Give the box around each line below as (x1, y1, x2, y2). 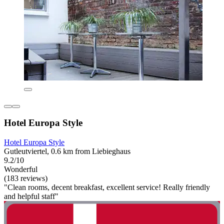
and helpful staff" (4, 192, 58, 201)
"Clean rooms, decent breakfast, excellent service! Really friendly (4, 183, 210, 192)
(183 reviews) (4, 174, 47, 183)
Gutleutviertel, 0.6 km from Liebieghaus (4, 147, 130, 156)
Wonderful (4, 165, 37, 174)
